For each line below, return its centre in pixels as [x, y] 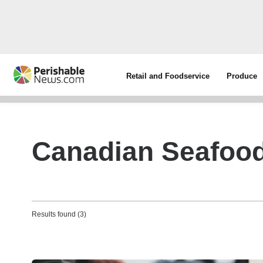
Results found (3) [59, 214]
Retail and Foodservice [168, 76]
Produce [242, 76]
